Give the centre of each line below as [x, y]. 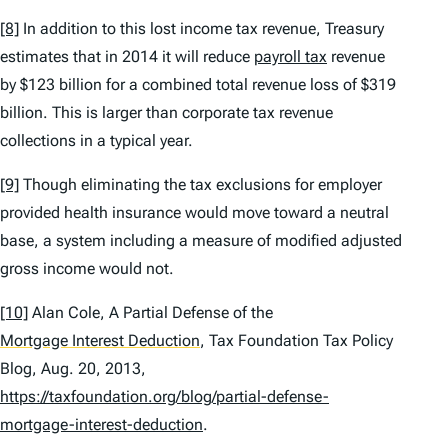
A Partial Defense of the [191, 313]
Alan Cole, [68, 313]
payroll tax [290, 57]
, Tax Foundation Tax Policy [296, 341]
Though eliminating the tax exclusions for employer [200, 185]
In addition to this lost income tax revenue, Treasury [201, 29]
